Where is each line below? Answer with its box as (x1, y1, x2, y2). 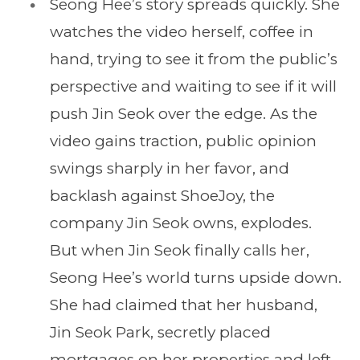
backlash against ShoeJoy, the (50, 186, 275, 206)
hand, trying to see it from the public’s (50, 50, 337, 69)
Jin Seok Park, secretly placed (50, 323, 271, 342)
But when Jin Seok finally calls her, (50, 241, 309, 260)
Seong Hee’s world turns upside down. (50, 268, 342, 288)
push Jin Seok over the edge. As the (50, 104, 317, 124)
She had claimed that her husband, (50, 296, 317, 315)
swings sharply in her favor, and (50, 159, 289, 178)
